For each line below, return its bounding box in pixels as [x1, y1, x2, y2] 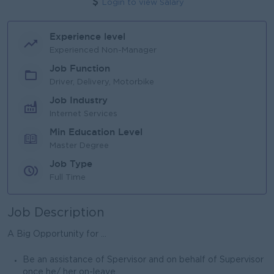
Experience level [50, 31, 125, 42]
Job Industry [50, 94, 108, 105]
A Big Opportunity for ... [7, 231, 106, 238]
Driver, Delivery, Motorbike [50, 78, 154, 86]
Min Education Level [50, 126, 143, 137]
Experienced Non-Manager [50, 46, 157, 54]
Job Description [7, 207, 105, 218]
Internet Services [50, 110, 117, 117]
